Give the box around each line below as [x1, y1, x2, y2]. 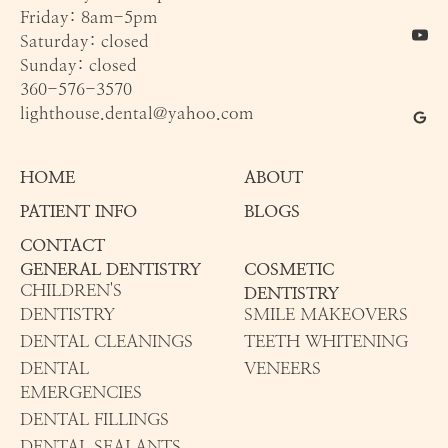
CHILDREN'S [19, 280, 122, 301]
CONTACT [19, 234, 105, 255]
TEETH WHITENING [244, 331, 409, 352]
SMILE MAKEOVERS [244, 304, 409, 325]
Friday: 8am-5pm [19, 7, 157, 28]
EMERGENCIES [19, 382, 142, 403]
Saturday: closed [19, 31, 149, 52]
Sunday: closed [19, 55, 137, 76]
